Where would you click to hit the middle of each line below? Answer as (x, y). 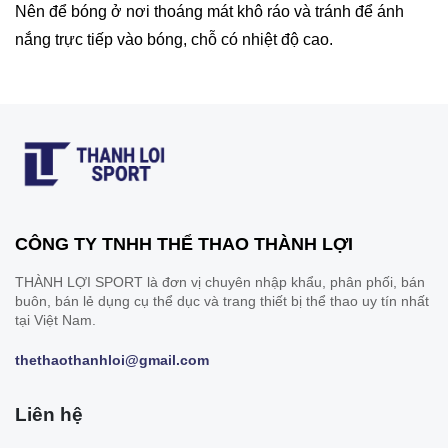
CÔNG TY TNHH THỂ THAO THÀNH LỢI (184, 243)
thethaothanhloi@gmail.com (112, 359)
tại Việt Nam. (55, 319)
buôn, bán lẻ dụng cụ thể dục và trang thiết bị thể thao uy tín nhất (222, 300)
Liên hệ (49, 414)
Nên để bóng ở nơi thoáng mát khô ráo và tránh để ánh (209, 11)
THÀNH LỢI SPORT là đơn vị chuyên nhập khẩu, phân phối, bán (220, 281)
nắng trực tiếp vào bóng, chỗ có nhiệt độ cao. (174, 39)
